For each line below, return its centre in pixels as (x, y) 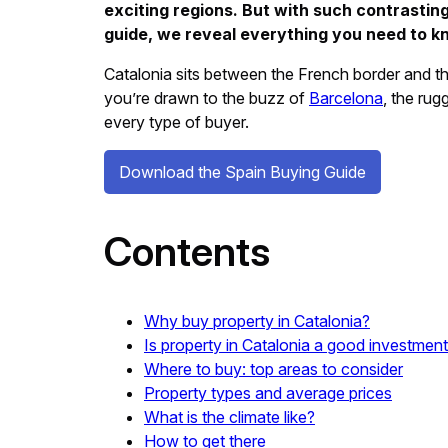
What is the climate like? (229, 416)
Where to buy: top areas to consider (273, 368)
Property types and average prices (268, 392)
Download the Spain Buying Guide (242, 172)
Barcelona (346, 98)
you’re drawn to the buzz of (206, 98)
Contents (187, 251)
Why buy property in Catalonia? (257, 320)
